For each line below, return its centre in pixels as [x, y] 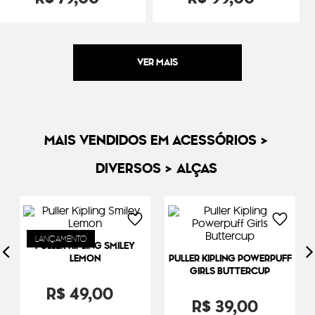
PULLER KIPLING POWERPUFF [230, 259]
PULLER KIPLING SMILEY [85, 246]
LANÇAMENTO [61, 239]
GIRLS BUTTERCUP [230, 271]
